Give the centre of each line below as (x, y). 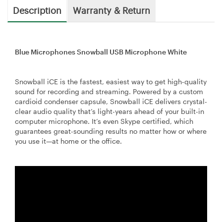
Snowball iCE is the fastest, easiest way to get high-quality (111, 81)
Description (37, 10)
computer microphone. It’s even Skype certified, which (104, 121)
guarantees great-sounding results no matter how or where (111, 131)
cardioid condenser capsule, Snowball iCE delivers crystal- (111, 101)
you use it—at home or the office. (68, 141)
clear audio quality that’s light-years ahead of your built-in (110, 111)
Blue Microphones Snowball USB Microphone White (101, 52)
